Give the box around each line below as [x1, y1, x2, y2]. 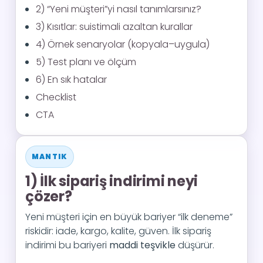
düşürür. [176, 238, 214, 252]
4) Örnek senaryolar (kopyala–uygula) [36, 38, 210, 51]
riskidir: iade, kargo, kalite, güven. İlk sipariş [25, 224, 211, 238]
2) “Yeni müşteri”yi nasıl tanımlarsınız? [36, 2, 201, 16]
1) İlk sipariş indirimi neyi [25, 171, 198, 191]
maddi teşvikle [109, 238, 176, 252]
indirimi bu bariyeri [25, 238, 109, 252]
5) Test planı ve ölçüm [36, 55, 136, 69]
